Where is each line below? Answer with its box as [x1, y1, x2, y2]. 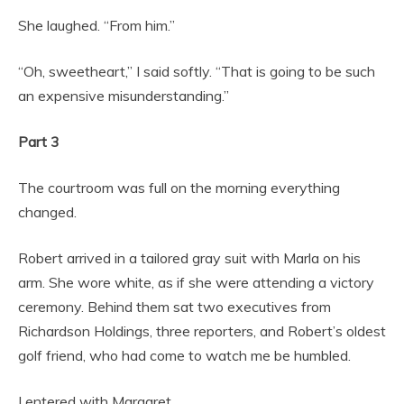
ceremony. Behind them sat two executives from [18, 298, 331, 316]
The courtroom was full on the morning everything [18, 179, 340, 197]
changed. [18, 203, 77, 221]
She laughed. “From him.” [18, 16, 175, 34]
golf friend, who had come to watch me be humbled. [18, 346, 351, 364]
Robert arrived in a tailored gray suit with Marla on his [18, 249, 361, 267]
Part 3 [18, 133, 60, 151]
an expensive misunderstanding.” [18, 87, 229, 105]
